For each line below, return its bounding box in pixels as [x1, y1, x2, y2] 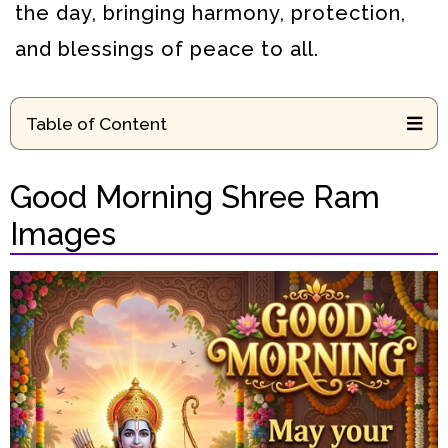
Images [10, 215, 116, 252]
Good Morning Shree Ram [10, 178, 380, 215]
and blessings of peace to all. [15, 37, 319, 61]
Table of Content [26, 113, 167, 134]
